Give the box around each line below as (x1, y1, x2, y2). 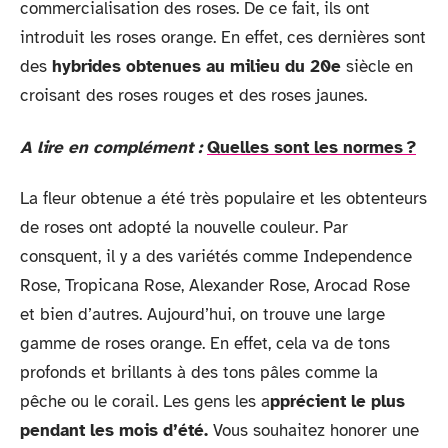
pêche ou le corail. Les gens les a (20, 391, 270, 412)
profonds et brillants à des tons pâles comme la (20, 362, 378, 383)
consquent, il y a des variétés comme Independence (20, 246, 412, 267)
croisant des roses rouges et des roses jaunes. (20, 85, 367, 106)
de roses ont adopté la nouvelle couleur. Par (20, 217, 348, 238)
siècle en (346, 56, 413, 77)
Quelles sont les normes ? (207, 136, 416, 158)
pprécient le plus (270, 391, 405, 412)
